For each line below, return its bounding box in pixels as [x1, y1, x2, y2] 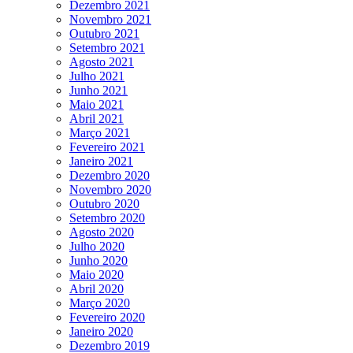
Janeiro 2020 [69, 324, 133, 338]
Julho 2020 [69, 239, 124, 253]
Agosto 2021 [69, 54, 134, 69]
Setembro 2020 [69, 210, 145, 225]
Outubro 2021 [69, 26, 139, 40]
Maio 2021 [69, 97, 124, 111]
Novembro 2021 [69, 12, 151, 26]
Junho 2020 [69, 253, 128, 267]
